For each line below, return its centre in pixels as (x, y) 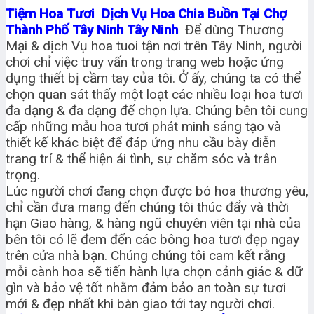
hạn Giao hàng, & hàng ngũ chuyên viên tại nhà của (153, 224)
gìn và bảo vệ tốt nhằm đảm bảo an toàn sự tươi (146, 288)
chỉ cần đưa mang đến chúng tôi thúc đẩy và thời (147, 207)
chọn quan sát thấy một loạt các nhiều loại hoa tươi (154, 95)
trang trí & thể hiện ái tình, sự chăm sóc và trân (141, 159)
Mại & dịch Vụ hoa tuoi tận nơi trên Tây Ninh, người (154, 46)
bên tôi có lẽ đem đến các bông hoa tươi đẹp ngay (152, 240)
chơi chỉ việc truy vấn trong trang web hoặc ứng (145, 62)
